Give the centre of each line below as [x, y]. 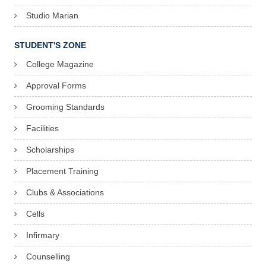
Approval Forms [56, 86]
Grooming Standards [65, 107]
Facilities [42, 129]
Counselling [48, 257]
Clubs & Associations [65, 193]
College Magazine [60, 64]
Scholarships [50, 150]
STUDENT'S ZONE [50, 45]
